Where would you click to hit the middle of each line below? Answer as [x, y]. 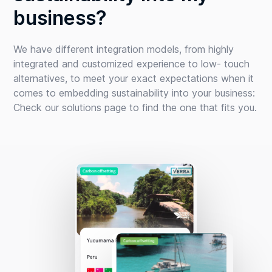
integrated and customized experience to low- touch [132, 64]
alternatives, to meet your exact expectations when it [134, 79]
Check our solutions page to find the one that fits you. [135, 108]
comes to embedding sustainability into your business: [134, 93]
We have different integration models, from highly [124, 49]
